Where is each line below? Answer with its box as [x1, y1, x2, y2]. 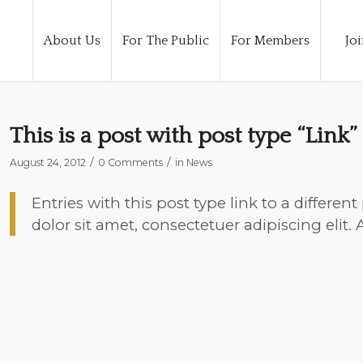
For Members [231, 33, 310, 48]
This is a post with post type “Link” [9, 123, 357, 148]
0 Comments [97, 156, 163, 169]
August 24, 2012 [9, 156, 86, 169]
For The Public [122, 33, 209, 48]
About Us [44, 33, 100, 48]
